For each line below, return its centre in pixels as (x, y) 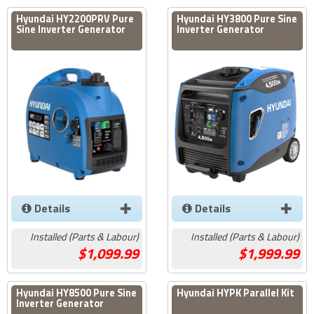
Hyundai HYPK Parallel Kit (236, 293)
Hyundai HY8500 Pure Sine (77, 293)
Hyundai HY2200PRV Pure (75, 19)
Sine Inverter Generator (71, 29)
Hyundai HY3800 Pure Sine (237, 19)
